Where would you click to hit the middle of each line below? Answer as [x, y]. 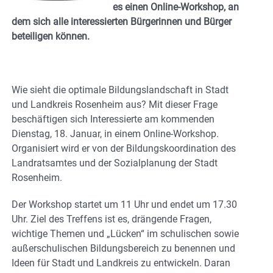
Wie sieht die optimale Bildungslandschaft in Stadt [120, 90]
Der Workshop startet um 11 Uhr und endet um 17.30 [124, 204]
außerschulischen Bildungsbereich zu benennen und [123, 248]
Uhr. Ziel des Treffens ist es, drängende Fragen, [112, 219]
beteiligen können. [57, 36]
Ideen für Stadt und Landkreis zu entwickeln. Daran [121, 263]
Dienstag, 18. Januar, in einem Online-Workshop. [115, 133]
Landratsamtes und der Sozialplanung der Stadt [115, 163]
